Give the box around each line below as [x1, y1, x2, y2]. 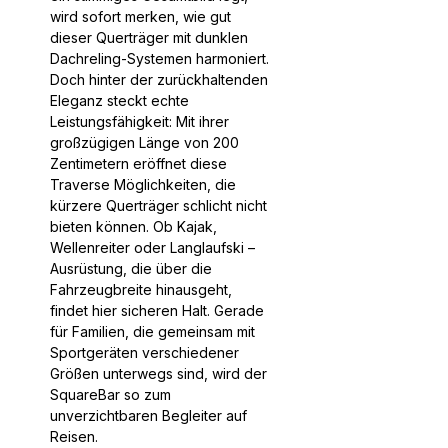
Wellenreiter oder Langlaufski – [50, 238, 255, 256]
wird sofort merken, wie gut [50, 7, 231, 25]
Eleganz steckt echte [50, 91, 189, 109]
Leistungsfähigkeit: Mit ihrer [50, 112, 229, 130]
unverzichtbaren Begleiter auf [50, 406, 247, 424]
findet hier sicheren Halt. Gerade [50, 301, 264, 319]
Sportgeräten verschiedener [50, 343, 239, 361]
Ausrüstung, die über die [50, 259, 212, 277]
